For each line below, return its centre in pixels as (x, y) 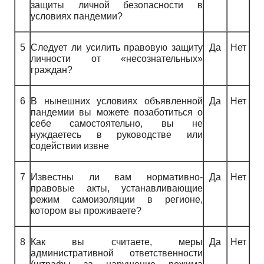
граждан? (52, 70)
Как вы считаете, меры (117, 242)
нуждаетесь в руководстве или (117, 134)
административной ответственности (117, 253)
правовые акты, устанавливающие (117, 188)
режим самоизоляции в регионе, (117, 199)
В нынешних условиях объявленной (117, 101)
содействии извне (70, 146)
